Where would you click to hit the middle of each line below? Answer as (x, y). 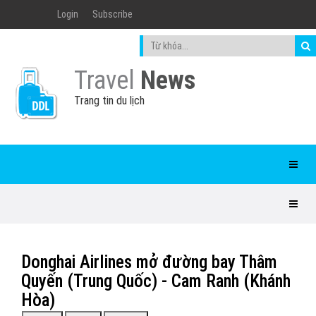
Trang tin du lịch (109, 101)
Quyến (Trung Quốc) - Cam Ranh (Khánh (156, 281)
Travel (107, 80)
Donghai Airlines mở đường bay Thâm (149, 262)
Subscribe (113, 14)
